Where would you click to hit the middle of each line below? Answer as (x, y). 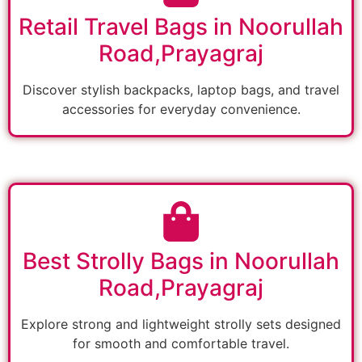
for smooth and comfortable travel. (181, 344)
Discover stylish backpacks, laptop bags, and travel (181, 90)
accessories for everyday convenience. (181, 109)
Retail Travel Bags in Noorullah (181, 27)
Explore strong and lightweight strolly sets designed (181, 324)
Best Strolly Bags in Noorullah (181, 261)
